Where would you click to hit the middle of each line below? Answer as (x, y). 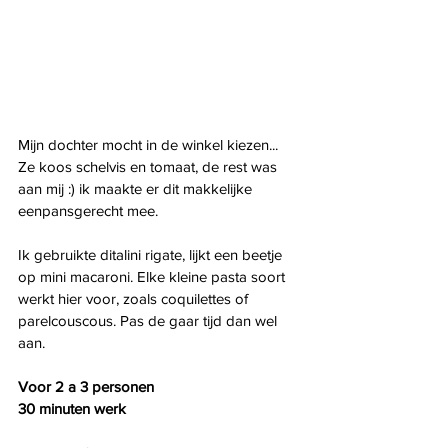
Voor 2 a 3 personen (86, 386)
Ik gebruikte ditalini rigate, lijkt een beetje (152, 254)
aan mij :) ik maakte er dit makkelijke (137, 188)
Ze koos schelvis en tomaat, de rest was (149, 166)
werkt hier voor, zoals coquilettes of (135, 298)
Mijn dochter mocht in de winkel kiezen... (150, 144)
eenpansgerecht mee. (88, 210)
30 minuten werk (72, 408)
